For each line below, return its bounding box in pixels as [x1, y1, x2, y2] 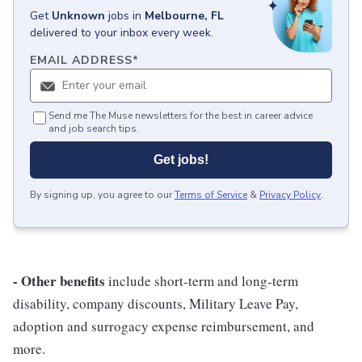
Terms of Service [175, 188, 247, 202]
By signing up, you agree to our [30, 188, 172, 202]
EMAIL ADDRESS [30, 53, 133, 69]
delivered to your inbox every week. [30, 24, 213, 40]
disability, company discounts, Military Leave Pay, [13, 294, 298, 314]
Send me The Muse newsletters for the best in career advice [48, 109, 313, 123]
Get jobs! [154, 153, 208, 167]
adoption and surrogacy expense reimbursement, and [13, 317, 314, 336]
